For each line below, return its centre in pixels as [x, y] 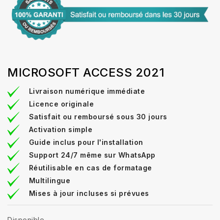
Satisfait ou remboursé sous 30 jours [98, 116]
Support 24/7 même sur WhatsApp [92, 155]
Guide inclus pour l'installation [86, 142]
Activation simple [60, 129]
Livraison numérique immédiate [87, 91]
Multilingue [49, 180]
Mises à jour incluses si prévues [89, 193]
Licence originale [61, 104]
